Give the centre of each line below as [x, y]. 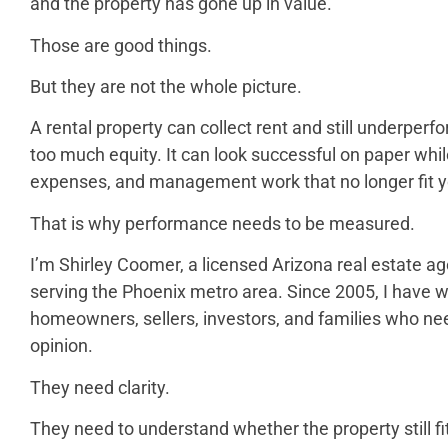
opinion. [61, 346]
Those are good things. [121, 45]
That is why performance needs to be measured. [222, 223]
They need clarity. [100, 387]
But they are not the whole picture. [166, 87]
